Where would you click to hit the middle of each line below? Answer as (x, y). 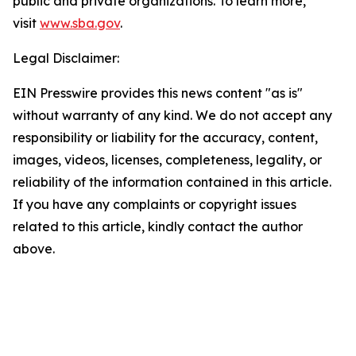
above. (34, 249)
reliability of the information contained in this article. (172, 182)
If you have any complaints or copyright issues (155, 204)
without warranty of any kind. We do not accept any (172, 115)
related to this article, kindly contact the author (158, 226)
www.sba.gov (80, 23)
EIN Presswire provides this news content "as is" (158, 93)
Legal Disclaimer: (66, 58)
